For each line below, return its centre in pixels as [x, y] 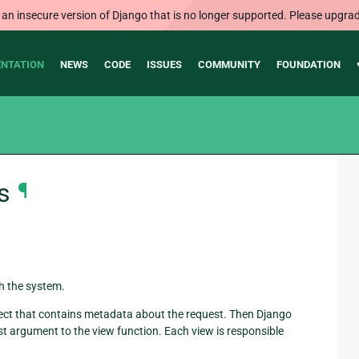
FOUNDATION [308, 65]
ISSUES [164, 65]
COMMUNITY [229, 65]
